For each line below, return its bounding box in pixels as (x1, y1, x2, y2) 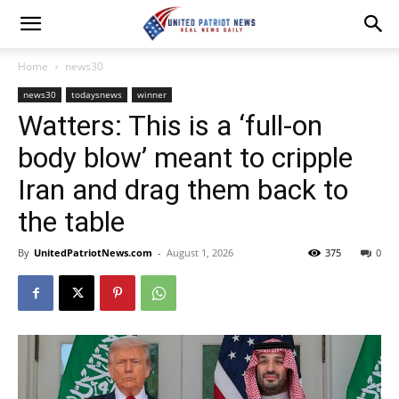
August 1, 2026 (167, 246, 233, 259)
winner (137, 88, 167, 101)
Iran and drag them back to (18, 173, 348, 207)
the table (18, 205, 125, 239)
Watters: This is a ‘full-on (18, 109, 322, 142)
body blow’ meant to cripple (18, 141, 353, 175)
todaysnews (71, 88, 122, 101)
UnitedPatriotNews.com (34, 246, 152, 259)
